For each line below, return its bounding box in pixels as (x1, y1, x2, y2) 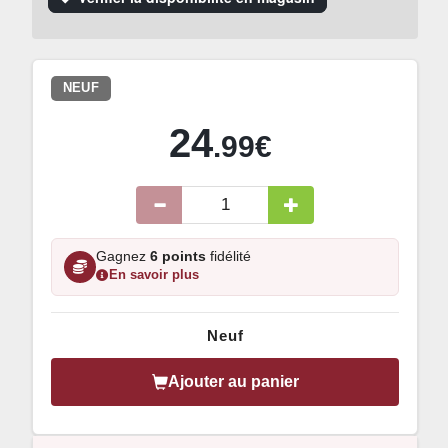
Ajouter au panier (167, 372, 299, 390)
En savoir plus (109, 268, 199, 283)
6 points (150, 248, 206, 264)
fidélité (206, 248, 251, 264)
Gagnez (96, 248, 150, 264)
